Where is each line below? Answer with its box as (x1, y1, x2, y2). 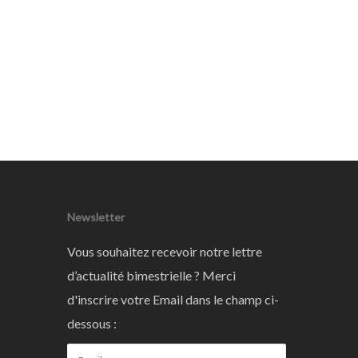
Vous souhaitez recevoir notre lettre (67, 244, 263, 260)
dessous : (67, 316, 117, 332)
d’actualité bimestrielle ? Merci (67, 268, 237, 284)
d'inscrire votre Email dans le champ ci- (67, 292, 280, 308)
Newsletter (67, 210, 125, 225)
